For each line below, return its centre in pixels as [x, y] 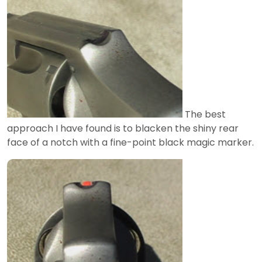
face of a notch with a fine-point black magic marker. [130, 143]
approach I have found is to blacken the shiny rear [123, 129]
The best [204, 115]
